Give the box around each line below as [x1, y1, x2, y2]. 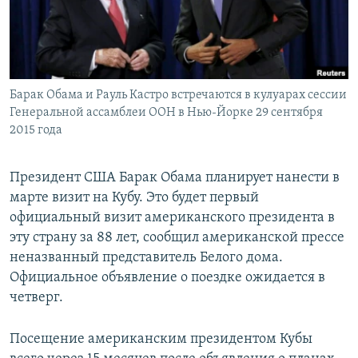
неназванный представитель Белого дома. [10, 250, 283, 266]
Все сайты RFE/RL [27, 114, 137, 130]
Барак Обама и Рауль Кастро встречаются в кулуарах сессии [10, 89, 347, 102]
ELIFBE [29, 66, 59, 78]
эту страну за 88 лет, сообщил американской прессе [10, 230, 344, 246]
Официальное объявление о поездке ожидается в [10, 270, 325, 286]
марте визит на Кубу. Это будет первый [10, 190, 259, 206]
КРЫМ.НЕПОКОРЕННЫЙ [29, 38, 141, 50]
